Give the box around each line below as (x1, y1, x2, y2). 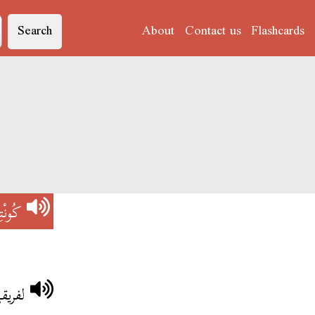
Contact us (184, 17, 241, 46)
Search (17, 17, 52, 46)
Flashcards (250, 17, 304, 46)
